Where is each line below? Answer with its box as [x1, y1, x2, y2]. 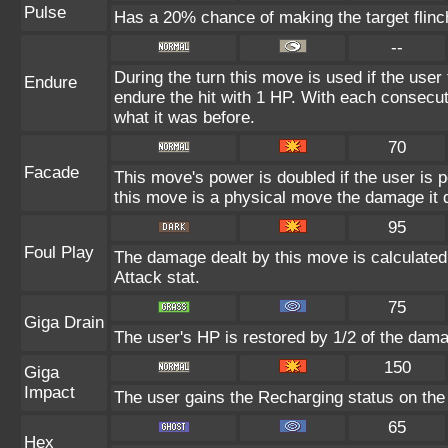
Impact [24, 383, 75, 402]
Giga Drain [24, 313, 104, 332]
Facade [24, 163, 79, 182]
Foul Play [24, 243, 94, 262]
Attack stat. [114, 268, 200, 287]
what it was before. [114, 108, 255, 127]
